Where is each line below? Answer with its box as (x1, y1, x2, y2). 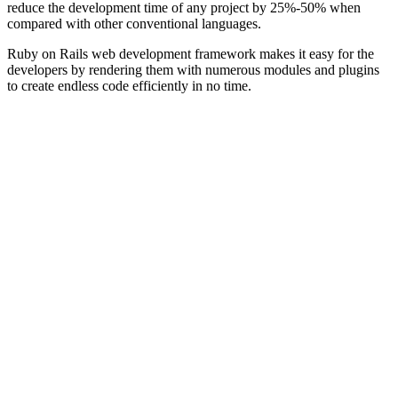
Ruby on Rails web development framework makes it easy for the (7, 45, 374, 61)
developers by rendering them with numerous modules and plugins (7, 61, 379, 77)
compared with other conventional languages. (7, 15, 261, 31)
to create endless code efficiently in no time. (7, 77, 251, 93)
